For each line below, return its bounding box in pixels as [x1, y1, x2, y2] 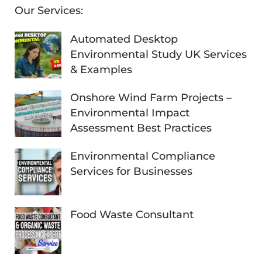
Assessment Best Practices [70, 121, 212, 135]
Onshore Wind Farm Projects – [70, 91, 232, 104]
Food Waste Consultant [70, 208, 194, 221]
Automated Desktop [70, 32, 178, 46]
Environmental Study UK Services [70, 47, 247, 61]
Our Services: [15, 4, 83, 17]
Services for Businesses [70, 164, 192, 178]
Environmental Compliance [70, 149, 215, 163]
